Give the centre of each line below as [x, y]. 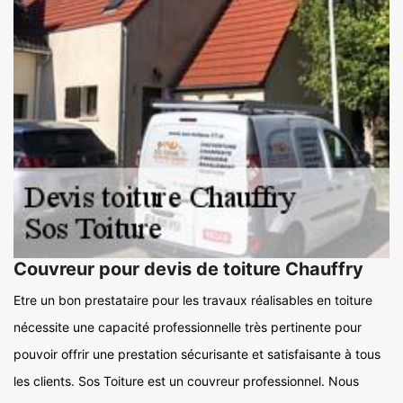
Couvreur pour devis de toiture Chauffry [188, 269]
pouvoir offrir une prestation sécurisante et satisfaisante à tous [197, 354]
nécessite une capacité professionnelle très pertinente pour [188, 327]
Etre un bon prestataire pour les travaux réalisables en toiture [193, 300]
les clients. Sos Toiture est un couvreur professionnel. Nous [186, 381]
